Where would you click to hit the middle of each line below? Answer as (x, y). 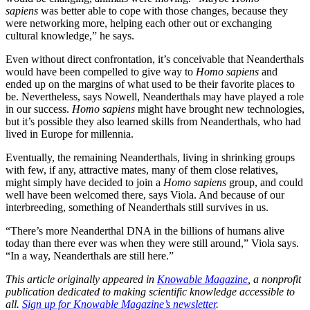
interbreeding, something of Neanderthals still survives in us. (137, 207)
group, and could (266, 182)
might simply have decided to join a (84, 182)
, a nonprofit (274, 279)
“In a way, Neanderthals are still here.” (90, 255)
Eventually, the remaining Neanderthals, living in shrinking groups (150, 157)
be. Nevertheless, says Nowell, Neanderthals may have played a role (155, 96)
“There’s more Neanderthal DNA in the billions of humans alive (145, 230)
